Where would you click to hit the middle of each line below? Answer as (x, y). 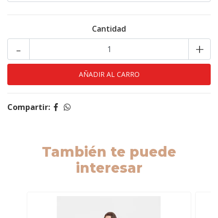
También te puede (109, 152)
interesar (109, 168)
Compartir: (29, 107)
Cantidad (109, 29)
